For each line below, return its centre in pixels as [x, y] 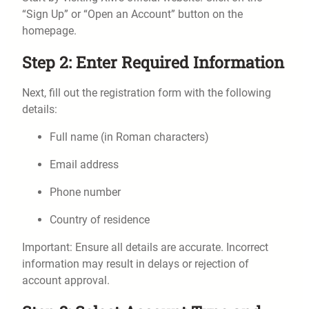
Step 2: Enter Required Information [153, 62]
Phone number [85, 192]
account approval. [66, 281]
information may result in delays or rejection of [136, 264]
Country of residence [100, 220]
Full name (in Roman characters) [129, 137]
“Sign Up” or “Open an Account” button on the [132, 14]
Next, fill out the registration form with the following [147, 93]
